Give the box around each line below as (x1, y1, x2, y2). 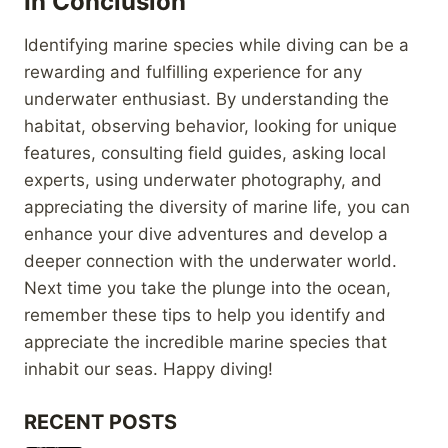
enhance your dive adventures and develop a (24, 223, 388, 244)
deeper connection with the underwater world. (24, 250, 397, 271)
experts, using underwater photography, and (24, 169, 382, 190)
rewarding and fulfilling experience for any (24, 61, 362, 82)
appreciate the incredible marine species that (24, 331, 387, 352)
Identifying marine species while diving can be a (24, 34, 409, 55)
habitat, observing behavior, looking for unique (24, 115, 397, 136)
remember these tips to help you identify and (24, 304, 386, 325)
